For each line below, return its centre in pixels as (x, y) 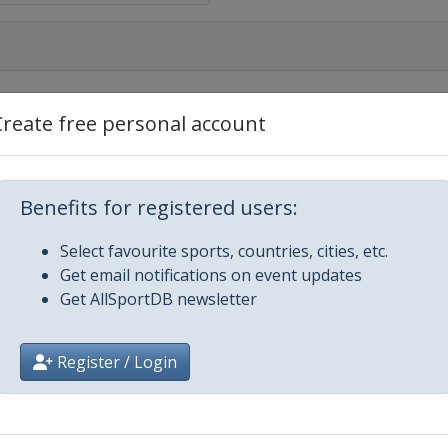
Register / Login (115, 362)
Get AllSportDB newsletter (158, 299)
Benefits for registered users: (159, 207)
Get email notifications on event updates (211, 275)
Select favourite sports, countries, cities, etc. (224, 251)
